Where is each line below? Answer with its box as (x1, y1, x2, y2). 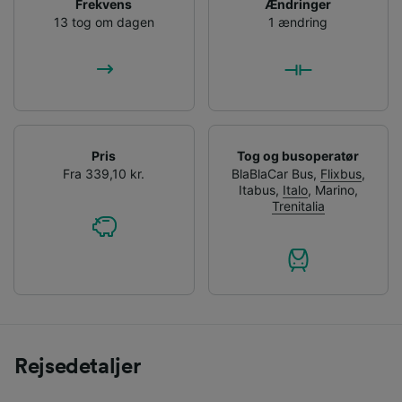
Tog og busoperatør (237, 147, 360, 163)
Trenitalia (271, 197, 325, 214)
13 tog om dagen (53, 13, 154, 30)
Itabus (238, 181, 275, 197)
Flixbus (319, 165, 362, 181)
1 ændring (268, 13, 328, 30)
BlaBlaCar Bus (231, 165, 313, 181)
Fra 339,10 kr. (63, 165, 145, 181)
